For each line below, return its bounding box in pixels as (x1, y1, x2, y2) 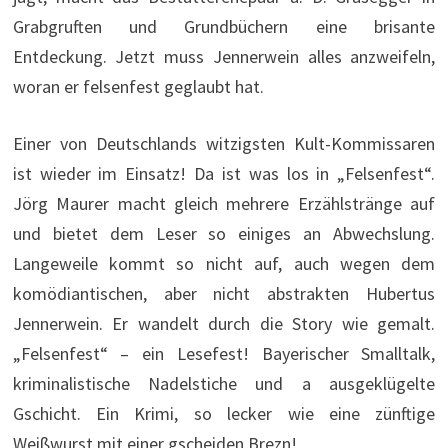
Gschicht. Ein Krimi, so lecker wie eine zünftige (12, 402, 436, 426)
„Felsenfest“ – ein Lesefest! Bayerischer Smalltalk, (12, 342, 436, 366)
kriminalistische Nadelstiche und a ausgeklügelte (12, 372, 436, 396)
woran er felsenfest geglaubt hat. (12, 75, 264, 99)
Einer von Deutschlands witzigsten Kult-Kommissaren (12, 132, 436, 156)
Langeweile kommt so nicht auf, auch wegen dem (12, 252, 436, 276)
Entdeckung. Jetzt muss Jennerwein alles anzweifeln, (12, 45, 436, 69)
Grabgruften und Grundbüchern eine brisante (12, 15, 436, 39)
